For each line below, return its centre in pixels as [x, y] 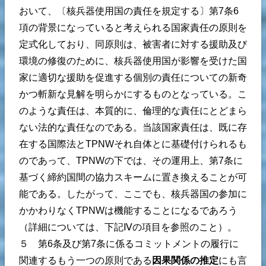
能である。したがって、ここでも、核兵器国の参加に [133, 194]
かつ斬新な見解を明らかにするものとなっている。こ [133, 94]
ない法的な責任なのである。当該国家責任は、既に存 [133, 127]
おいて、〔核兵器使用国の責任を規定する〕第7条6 [129, 11]
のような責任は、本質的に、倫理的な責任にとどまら [133, 110]
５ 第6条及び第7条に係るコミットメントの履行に [129, 243]
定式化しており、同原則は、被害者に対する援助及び [133, 44]
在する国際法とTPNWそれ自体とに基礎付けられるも [133, 144]
